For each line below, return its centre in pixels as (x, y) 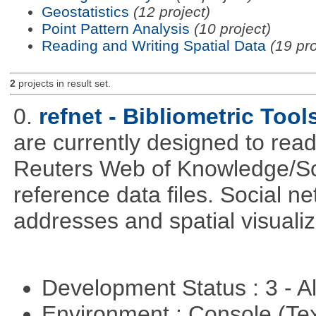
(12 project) (171, 11)
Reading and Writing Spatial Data (153, 45)
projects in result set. (63, 84)
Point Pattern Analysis (115, 28)
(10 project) (232, 28)
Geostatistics (85, 11)
